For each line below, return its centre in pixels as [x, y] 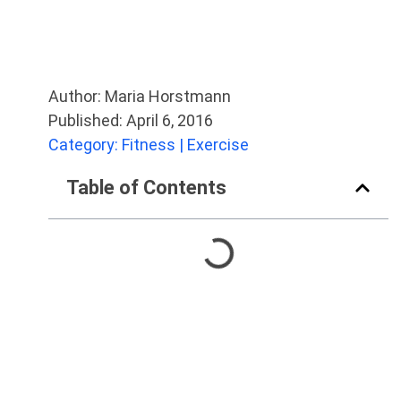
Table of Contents [146, 188]
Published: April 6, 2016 [131, 120]
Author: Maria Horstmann [140, 96]
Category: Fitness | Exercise [149, 145]
